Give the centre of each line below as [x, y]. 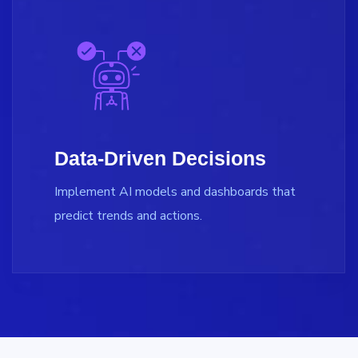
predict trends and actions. [128, 215]
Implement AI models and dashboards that [175, 191]
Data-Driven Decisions [160, 158]
